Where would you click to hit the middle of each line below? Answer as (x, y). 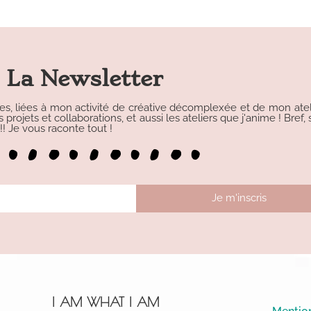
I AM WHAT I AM (105, 302)
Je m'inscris (239, 198)
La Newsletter (85, 79)
